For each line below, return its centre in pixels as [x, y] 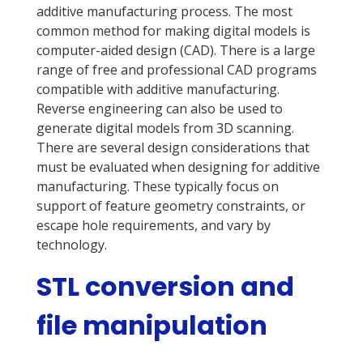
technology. [71, 245]
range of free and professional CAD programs [176, 70]
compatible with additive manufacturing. [158, 90]
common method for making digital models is [173, 31]
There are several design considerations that [173, 148]
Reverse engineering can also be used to [159, 109]
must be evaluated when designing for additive [178, 167]
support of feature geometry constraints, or [171, 206]
